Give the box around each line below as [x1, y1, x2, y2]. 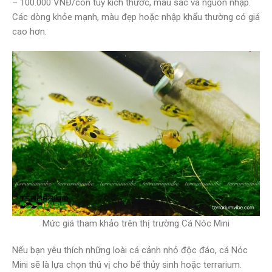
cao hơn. [12, 25, 47, 37]
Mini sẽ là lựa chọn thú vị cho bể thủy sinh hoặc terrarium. [12, 259, 242, 270]
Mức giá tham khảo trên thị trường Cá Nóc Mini [42, 217, 229, 229]
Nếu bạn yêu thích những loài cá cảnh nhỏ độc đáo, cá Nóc [12, 244, 248, 256]
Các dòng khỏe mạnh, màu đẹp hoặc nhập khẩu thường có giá [12, 11, 260, 22]
